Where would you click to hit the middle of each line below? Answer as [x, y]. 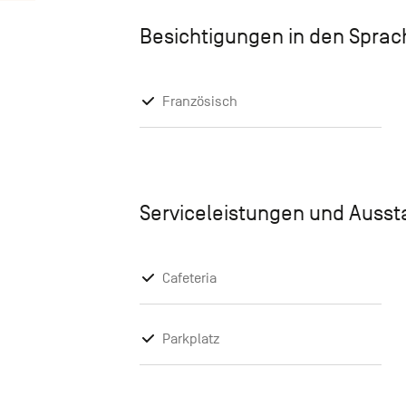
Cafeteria [189, 279]
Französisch [200, 102]
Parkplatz [191, 339]
